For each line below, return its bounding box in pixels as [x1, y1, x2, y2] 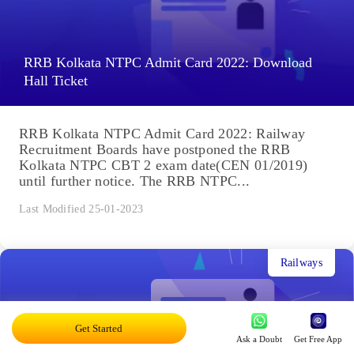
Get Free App [294, 334, 342, 344]
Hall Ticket [24, 73, 88, 89]
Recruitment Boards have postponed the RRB [19, 141, 291, 158]
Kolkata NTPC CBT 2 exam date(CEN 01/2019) [19, 157, 308, 174]
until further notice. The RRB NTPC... [19, 173, 250, 190]
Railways [280, 256, 322, 269]
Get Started [75, 322, 123, 334]
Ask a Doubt [236, 333, 282, 344]
